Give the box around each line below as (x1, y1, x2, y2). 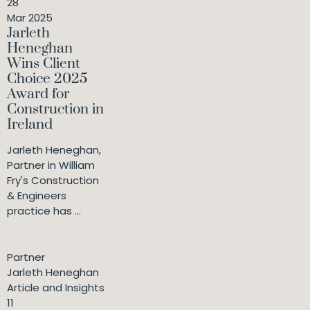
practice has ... (7, 203, 81, 219)
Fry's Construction (7, 173, 99, 188)
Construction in (7, 100, 104, 119)
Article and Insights (7, 280, 104, 295)
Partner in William (7, 158, 95, 173)
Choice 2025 (7, 70, 88, 89)
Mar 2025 (7, 10, 53, 26)
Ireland (7, 116, 53, 134)
